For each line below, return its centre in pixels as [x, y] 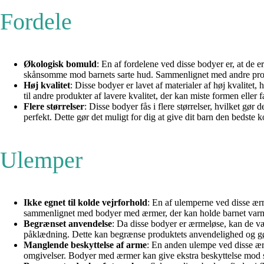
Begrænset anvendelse [68, 223]
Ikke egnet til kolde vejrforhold [85, 202]
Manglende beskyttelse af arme [85, 245]
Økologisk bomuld [60, 64]
